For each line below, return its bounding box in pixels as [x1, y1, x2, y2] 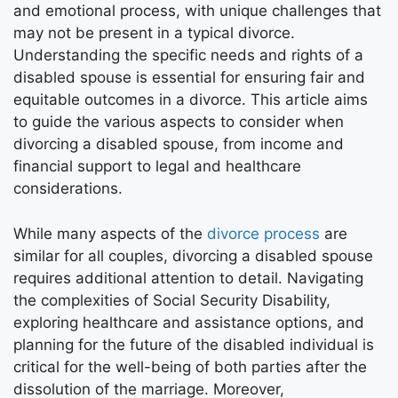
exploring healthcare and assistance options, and [13, 313, 364, 331]
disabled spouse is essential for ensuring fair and [13, 68, 365, 86]
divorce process [207, 224, 320, 243]
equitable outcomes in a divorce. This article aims [13, 91, 368, 108]
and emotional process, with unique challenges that [13, 2, 381, 20]
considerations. [13, 179, 123, 197]
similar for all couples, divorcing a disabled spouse [13, 246, 373, 265]
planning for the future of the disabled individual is [13, 335, 374, 354]
